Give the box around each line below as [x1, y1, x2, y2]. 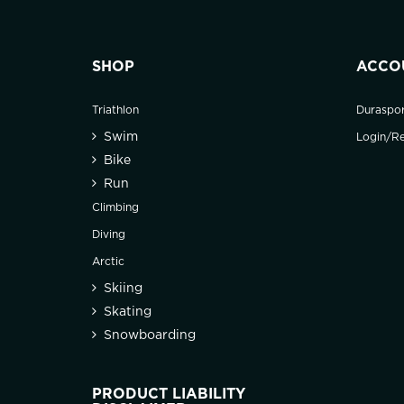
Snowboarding [104, 329, 196, 341]
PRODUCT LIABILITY [92, 387, 245, 401]
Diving [92, 229, 125, 240]
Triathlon [92, 105, 139, 115]
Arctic [92, 256, 124, 267]
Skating [104, 306, 151, 317]
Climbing [92, 202, 139, 213]
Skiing [104, 282, 142, 294]
